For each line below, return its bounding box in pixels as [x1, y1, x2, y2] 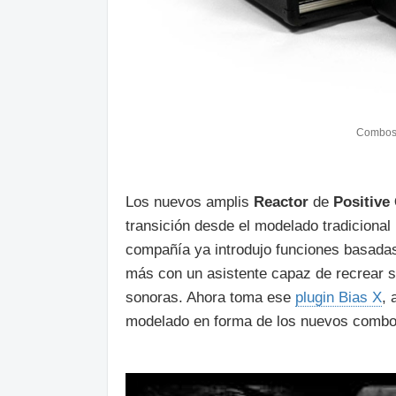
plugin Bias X [295, 289, 382, 307]
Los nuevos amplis [126, 194, 254, 211]
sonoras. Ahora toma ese [126, 289, 295, 307]
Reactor [254, 194, 308, 211]
